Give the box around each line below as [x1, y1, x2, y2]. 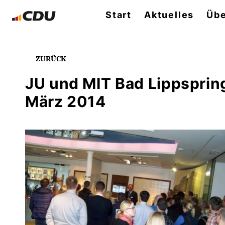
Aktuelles [144, 10, 194, 20]
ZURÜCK [34, 54, 66, 63]
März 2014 [25, 92, 106, 110]
